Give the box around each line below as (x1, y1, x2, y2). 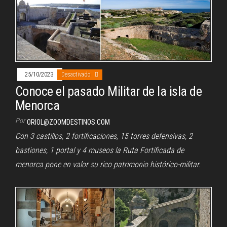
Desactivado (61, 70, 92, 78)
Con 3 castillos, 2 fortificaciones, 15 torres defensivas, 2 (15, 131, 193, 141)
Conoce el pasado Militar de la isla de (15, 83, 202, 99)
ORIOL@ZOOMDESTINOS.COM (27, 118, 110, 126)
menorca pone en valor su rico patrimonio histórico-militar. (15, 159, 201, 169)
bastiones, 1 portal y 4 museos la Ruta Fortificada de (15, 145, 184, 155)
